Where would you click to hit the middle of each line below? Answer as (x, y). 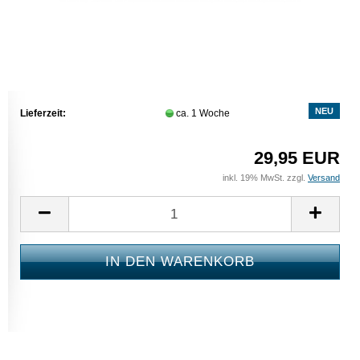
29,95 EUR (297, 158)
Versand (324, 178)
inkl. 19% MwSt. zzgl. (265, 178)
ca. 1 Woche (204, 113)
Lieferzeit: (43, 113)
